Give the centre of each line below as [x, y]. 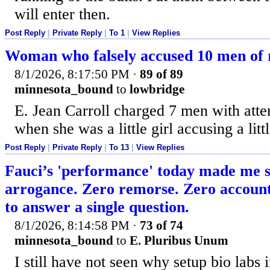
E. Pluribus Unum [179, 240]
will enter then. [62, 14]
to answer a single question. [97, 207]
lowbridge [157, 89]
